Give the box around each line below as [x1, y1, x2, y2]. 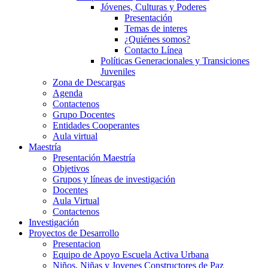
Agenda [53, 87, 83, 98]
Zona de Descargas [53, 77, 125, 87]
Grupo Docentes [53, 109, 115, 120]
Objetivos [53, 163, 89, 173]
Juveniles [100, 66, 135, 77]
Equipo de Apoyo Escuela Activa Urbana [53, 249, 209, 260]
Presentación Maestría [53, 152, 135, 163]
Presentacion [53, 238, 100, 249]
